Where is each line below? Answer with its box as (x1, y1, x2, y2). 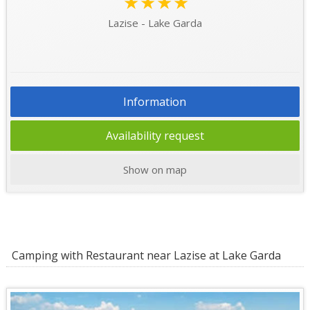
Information (123, 94, 187, 110)
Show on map (122, 163, 187, 177)
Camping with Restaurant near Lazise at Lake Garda (6, 248, 281, 264)
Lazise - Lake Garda (107, 16, 202, 30)
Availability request (105, 128, 204, 144)
